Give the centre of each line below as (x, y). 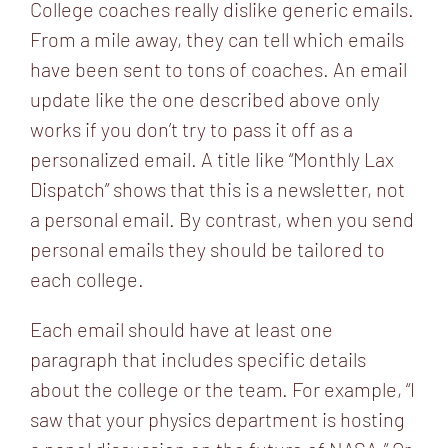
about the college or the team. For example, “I (222, 388)
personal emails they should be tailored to (207, 248)
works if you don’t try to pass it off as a (191, 128)
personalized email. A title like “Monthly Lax (212, 158)
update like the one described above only (205, 98)
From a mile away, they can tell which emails (217, 38)
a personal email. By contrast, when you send (222, 218)
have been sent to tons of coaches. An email (218, 68)
